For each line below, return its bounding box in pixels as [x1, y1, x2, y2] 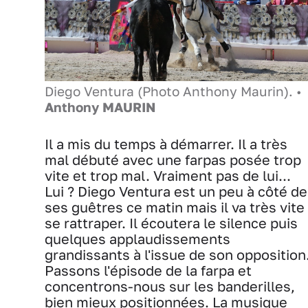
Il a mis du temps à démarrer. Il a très [45, 135, 287, 152]
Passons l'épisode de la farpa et [45, 262, 252, 278]
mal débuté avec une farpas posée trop [45, 151, 301, 168]
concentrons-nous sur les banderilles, [45, 278, 295, 294]
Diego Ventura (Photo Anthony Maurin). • [45, 83, 302, 99]
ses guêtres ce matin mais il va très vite [45, 199, 305, 215]
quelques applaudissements [45, 230, 230, 247]
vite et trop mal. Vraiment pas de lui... [45, 167, 291, 184]
